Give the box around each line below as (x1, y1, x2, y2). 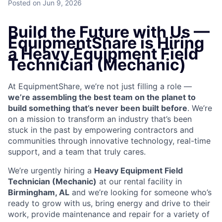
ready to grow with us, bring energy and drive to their (8, 198, 210, 209)
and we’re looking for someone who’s (69, 187, 212, 198)
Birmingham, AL (8, 187, 69, 198)
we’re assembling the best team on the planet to (8, 92, 196, 103)
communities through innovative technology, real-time (8, 136, 211, 146)
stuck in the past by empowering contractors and (8, 125, 194, 135)
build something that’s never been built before (8, 103, 187, 113)
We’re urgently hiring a (8, 166, 94, 176)
